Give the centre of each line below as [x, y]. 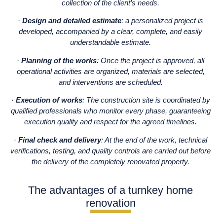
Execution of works [49, 100]
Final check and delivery [60, 140]
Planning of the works [59, 60]
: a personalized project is [162, 21]
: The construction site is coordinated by [146, 100]
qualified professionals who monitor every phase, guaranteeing [110, 111]
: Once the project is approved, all [150, 60]
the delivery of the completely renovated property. [110, 161]
